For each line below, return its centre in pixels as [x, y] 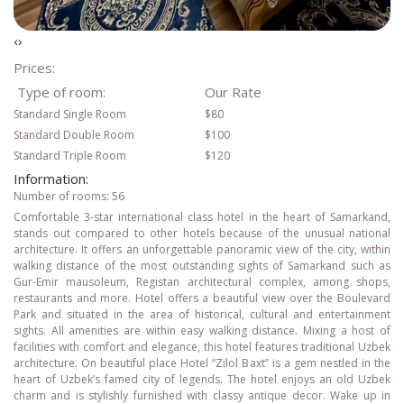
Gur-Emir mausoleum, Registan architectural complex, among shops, [202, 281]
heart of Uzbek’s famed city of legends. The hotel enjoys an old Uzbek [202, 379]
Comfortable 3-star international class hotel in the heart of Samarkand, [202, 216]
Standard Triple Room [70, 155]
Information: [51, 178]
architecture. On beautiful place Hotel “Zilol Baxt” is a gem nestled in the [202, 363]
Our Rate [233, 92]
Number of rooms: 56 [69, 196]
